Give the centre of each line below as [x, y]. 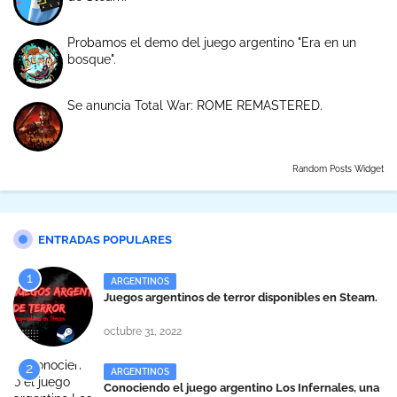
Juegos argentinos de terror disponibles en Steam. [241, 298]
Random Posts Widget [338, 169]
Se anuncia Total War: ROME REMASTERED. [195, 106]
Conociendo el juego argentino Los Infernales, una [241, 388]
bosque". [92, 60]
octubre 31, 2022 [143, 332]
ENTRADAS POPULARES [105, 240]
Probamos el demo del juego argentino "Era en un [212, 43]
